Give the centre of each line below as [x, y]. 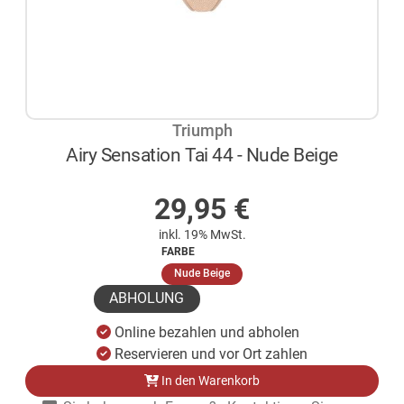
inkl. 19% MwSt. [202, 235]
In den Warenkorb [209, 381]
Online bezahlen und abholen [207, 333]
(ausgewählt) [262, 273]
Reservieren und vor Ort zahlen [211, 354]
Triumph [202, 130]
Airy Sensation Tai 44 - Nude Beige [202, 155]
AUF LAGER [212, 179]
